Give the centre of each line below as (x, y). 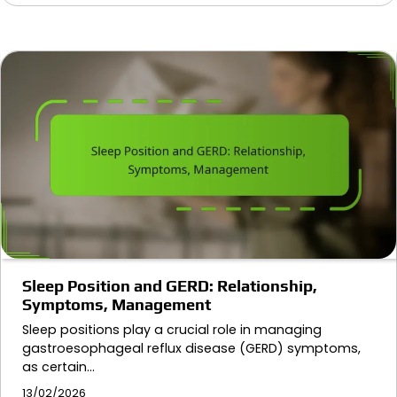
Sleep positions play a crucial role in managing (172, 329)
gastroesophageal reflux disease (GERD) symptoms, (191, 348)
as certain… (58, 366)
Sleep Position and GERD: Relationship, (170, 285)
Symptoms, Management (117, 304)
